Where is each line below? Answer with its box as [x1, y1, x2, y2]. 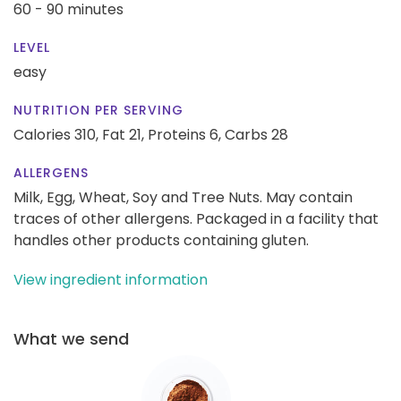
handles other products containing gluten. [13, 229, 309, 251]
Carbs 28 [225, 124, 288, 145]
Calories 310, [13, 124, 102, 145]
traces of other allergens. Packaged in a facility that [13, 208, 379, 229]
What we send [13, 327, 129, 350]
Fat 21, [102, 124, 144, 145]
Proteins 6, [148, 124, 221, 145]
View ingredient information [13, 269, 208, 290]
